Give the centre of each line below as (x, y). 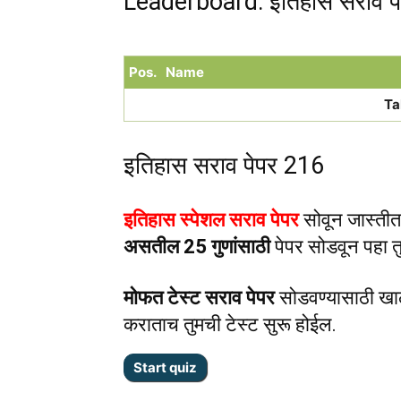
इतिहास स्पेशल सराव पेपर (211, 219)
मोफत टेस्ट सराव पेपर (199, 297)
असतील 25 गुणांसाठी (197, 246)
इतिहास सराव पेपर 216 (224, 165)
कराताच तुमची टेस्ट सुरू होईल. (230, 324)
